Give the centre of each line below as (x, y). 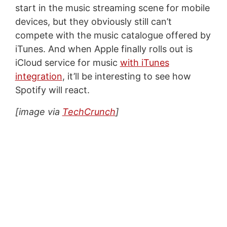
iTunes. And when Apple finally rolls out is (104, 49)
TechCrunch (89, 111)
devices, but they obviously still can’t (93, 21)
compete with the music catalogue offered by (113, 35)
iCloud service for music (67, 62)
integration (39, 76)
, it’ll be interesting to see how (126, 76)
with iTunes (144, 62)
